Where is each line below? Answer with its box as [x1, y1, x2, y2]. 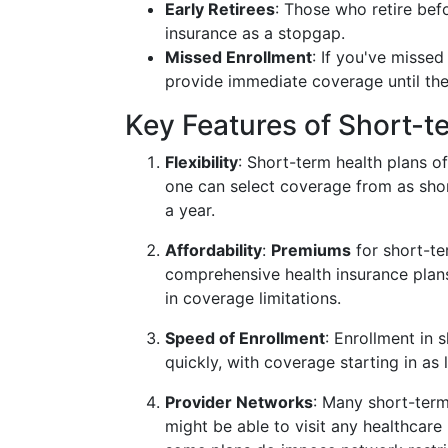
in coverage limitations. [165, 288, 341, 308]
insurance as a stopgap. [165, 23, 345, 43]
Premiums [271, 240, 351, 260]
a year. [165, 200, 215, 220]
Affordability [165, 240, 262, 260]
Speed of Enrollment [165, 328, 325, 348]
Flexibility [165, 152, 238, 172]
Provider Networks [165, 392, 313, 412]
